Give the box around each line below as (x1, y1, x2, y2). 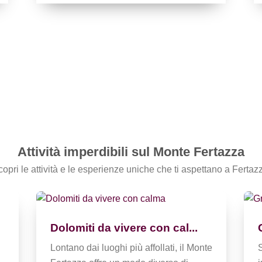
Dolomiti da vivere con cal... (50, 222, 198, 235)
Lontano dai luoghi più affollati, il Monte (50, 243, 212, 253)
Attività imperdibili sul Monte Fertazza (18, 144, 244, 160)
